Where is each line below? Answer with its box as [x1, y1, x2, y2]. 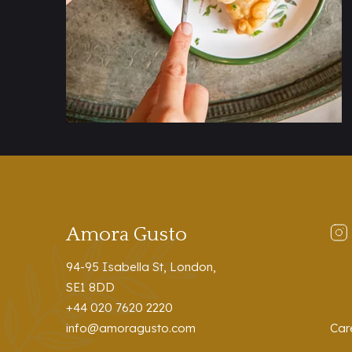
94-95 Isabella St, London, [66, 258, 216, 274]
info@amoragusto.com [66, 320, 196, 335]
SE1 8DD [66, 279, 115, 295]
